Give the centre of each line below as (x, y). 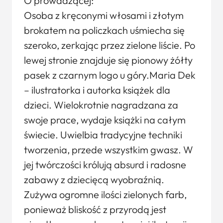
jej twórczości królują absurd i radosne (105, 165)
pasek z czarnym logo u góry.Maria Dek (110, 75)
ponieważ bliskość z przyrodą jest (95, 209)
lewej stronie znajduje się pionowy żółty (108, 60)
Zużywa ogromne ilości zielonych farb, (105, 194)
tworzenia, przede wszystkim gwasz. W (109, 150)
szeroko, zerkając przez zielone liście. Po (110, 45)
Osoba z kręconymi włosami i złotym (104, 15)
